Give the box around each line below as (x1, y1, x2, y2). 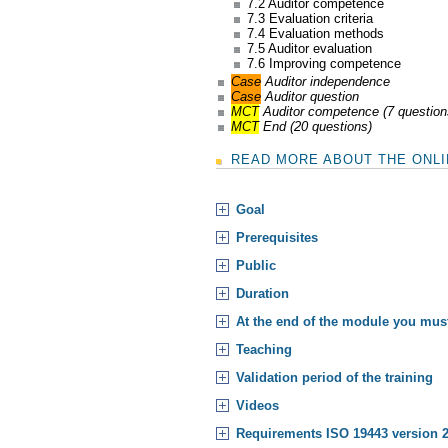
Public (236, 257, 276, 273)
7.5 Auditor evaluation (246, 41, 372, 57)
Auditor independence (261, 73, 391, 89)
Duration (236, 285, 289, 301)
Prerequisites (236, 229, 318, 245)
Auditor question (261, 88, 360, 104)
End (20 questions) (259, 118, 373, 134)
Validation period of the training (236, 369, 433, 385)
